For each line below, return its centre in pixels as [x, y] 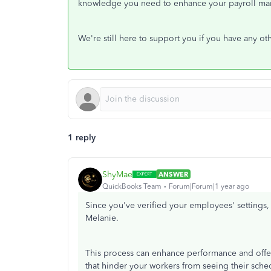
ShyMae [117, 174]
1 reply [82, 138]
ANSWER [173, 174]
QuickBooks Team [132, 186]
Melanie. [103, 218]
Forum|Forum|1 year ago [209, 186]
